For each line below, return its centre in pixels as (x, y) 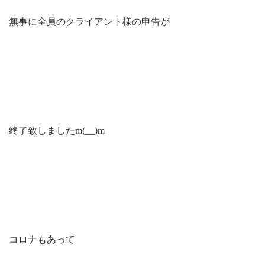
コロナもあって (42, 239)
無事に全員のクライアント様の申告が (89, 22)
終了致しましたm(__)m (57, 130)
